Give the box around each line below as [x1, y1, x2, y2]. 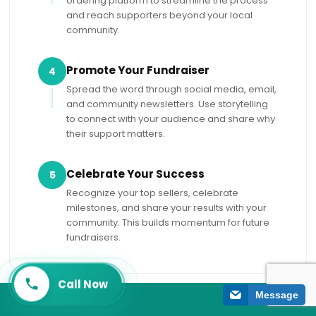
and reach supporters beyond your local [66, 8, 253, 23]
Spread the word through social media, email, [66, 83, 277, 97]
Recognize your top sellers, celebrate [66, 186, 239, 200]
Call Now [58, 272, 108, 288]
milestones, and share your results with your [66, 201, 267, 215]
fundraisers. [66, 231, 121, 245]
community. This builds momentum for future [66, 216, 270, 230]
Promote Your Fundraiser [66, 63, 210, 78]
